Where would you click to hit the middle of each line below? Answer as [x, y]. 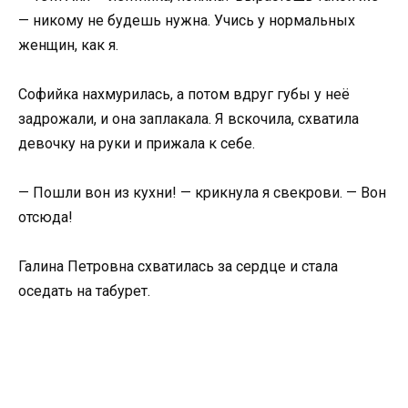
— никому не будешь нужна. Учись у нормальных [187, 20]
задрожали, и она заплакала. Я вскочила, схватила [189, 118]
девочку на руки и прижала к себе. [137, 143]
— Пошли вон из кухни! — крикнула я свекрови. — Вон [202, 192]
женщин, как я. [68, 45]
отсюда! [46, 217]
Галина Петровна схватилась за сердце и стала [178, 267]
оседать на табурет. [84, 291]
